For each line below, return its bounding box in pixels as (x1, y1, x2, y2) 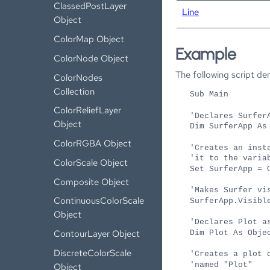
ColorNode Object (54, 52, 129, 64)
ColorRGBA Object (54, 137, 132, 149)
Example (175, 45, 237, 64)
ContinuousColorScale (54, 195, 145, 207)
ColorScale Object (54, 156, 128, 168)
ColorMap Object (54, 33, 125, 45)
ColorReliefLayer (54, 104, 122, 116)
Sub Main (190, 90, 229, 99)
